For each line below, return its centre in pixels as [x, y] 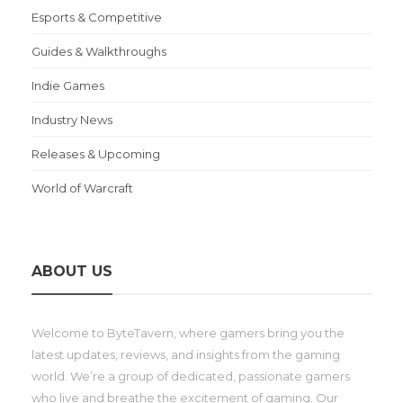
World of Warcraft [82, 188]
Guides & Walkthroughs [99, 51]
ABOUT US [72, 271]
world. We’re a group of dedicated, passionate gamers [191, 376]
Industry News [72, 119]
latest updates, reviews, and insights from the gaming [186, 354]
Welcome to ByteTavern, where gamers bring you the [188, 332]
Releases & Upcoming [96, 153]
